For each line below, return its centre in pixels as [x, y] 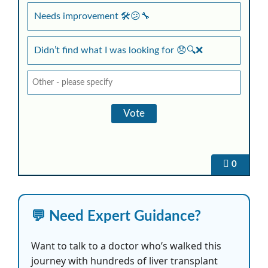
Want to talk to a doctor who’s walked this [126, 246]
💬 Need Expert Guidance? [116, 217]
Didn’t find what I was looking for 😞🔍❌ [118, 50]
